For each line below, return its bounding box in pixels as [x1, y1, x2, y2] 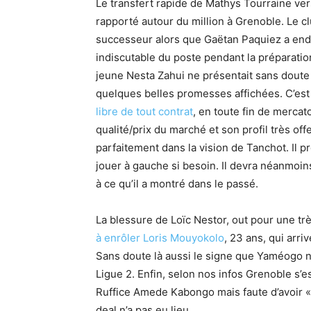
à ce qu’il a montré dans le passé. [96, 177, 258, 190]
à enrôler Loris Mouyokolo [96, 231, 224, 244]
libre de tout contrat [96, 105, 193, 118]
